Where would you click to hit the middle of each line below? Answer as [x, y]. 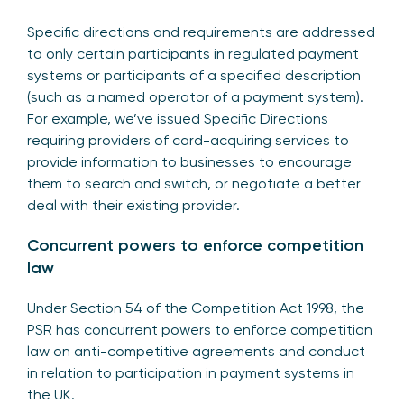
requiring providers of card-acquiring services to [188, 140]
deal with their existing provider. [139, 205]
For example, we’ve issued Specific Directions [178, 118]
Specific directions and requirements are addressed [201, 32]
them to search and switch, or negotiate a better [194, 183]
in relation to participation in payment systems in [191, 372]
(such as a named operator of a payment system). [195, 96]
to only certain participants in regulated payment [193, 53]
